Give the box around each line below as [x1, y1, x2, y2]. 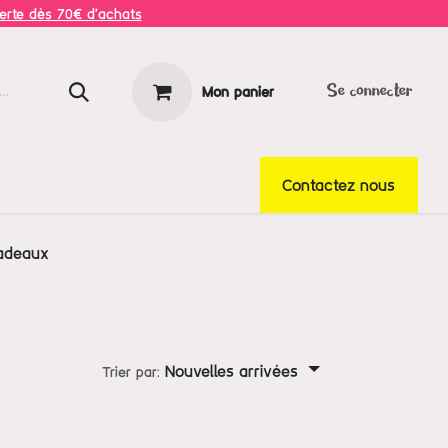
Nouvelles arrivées [164, 359, 298, 383]
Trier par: [101, 361, 160, 382]
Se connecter [327, 82, 413, 102]
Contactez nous [282, 173, 396, 197]
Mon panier [202, 81, 275, 102]
